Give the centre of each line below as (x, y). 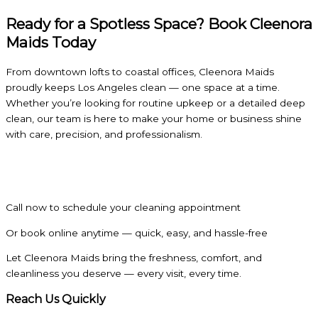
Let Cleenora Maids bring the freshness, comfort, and (134, 258)
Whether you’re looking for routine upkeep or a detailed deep (155, 103)
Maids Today (51, 42)
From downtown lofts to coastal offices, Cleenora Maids (140, 71)
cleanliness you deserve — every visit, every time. (124, 274)
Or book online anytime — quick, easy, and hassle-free (137, 232)
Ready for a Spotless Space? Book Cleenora (159, 23)
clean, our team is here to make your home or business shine (154, 118)
